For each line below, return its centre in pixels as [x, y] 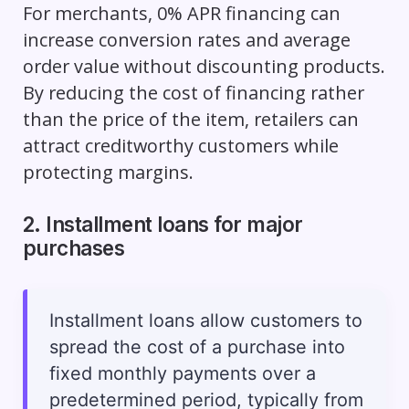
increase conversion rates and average [186, 40]
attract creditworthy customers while [180, 146]
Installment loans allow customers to [205, 320]
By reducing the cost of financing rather [193, 93]
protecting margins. [108, 173]
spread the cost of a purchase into [197, 346]
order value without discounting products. [204, 67]
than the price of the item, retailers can [190, 120]
